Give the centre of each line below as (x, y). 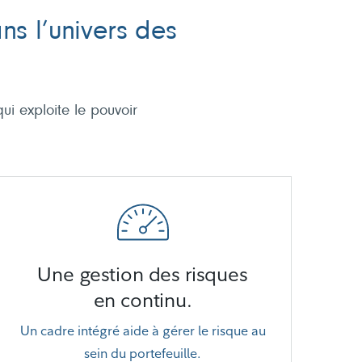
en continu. (143, 300)
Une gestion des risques (143, 274)
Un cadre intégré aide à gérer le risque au (143, 330)
